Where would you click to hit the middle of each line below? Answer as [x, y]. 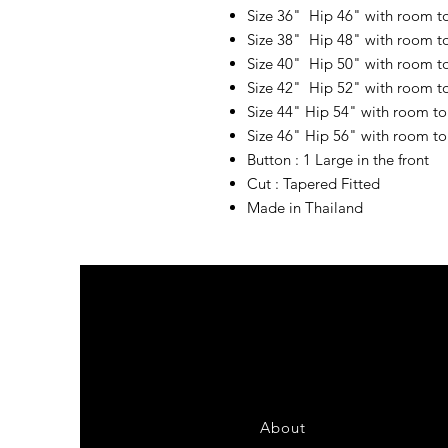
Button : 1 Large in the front [340, 159]
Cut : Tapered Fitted [313, 183]
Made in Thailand [307, 207]
